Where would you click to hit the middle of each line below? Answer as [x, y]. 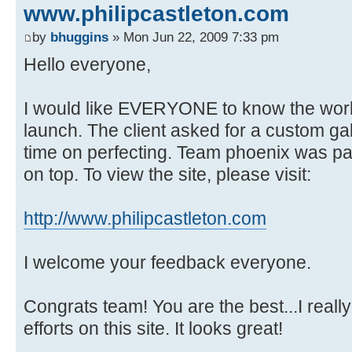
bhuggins [79, 37]
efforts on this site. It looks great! [153, 328]
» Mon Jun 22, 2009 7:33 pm [194, 37]
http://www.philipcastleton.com [145, 218]
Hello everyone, [87, 64]
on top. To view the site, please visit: [167, 174]
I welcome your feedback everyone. [167, 262]
